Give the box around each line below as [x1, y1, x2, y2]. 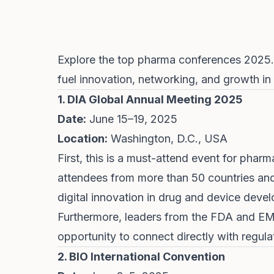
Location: [57, 132, 108, 145]
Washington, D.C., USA [108, 132, 228, 145]
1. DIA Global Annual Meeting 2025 [57, 93, 243, 106]
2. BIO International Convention [57, 250, 225, 263]
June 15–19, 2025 [86, 113, 177, 125]
